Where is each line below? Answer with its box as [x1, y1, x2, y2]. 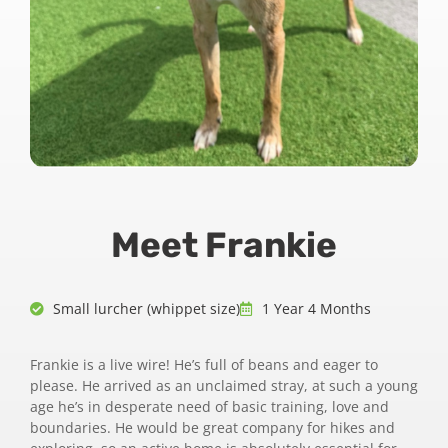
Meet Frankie [111, 224, 337, 267]
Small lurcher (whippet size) [52, 299, 240, 319]
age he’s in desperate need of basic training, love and [30, 397, 389, 417]
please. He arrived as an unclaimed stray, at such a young [30, 376, 418, 396]
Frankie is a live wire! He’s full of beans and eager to [30, 355, 378, 375]
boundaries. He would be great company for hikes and [30, 418, 395, 438]
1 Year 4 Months [262, 299, 371, 319]
